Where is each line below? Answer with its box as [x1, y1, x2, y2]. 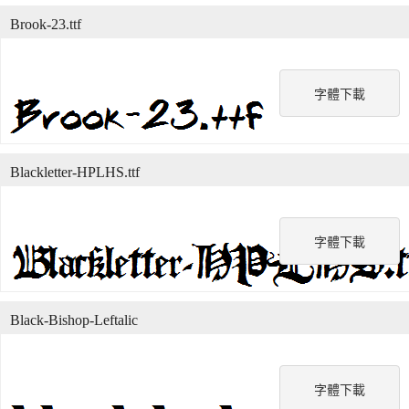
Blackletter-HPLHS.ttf [10, 164, 140, 180]
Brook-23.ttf [10, 16, 81, 32]
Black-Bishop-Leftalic [10, 312, 138, 328]
